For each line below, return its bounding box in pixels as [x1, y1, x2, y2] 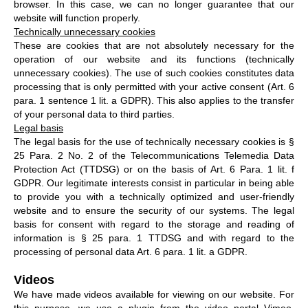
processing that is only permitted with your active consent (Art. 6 [14, 80, 294, 92]
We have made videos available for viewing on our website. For [14, 288, 294, 300]
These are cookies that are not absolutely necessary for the [14, 39, 294, 51]
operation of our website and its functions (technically [14, 53, 294, 65]
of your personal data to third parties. [14, 108, 175, 120]
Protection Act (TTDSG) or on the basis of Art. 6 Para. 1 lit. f [14, 163, 294, 175]
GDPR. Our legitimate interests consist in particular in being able [14, 177, 294, 188]
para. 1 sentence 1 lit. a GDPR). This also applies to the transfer [14, 94, 294, 106]
